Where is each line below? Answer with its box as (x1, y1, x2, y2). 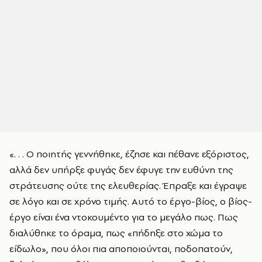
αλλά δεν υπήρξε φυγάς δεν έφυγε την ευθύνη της (9, 163, 233, 176)
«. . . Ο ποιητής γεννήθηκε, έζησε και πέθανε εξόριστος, (9, 147, 249, 160)
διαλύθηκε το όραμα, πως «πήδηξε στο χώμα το (9, 226, 223, 239)
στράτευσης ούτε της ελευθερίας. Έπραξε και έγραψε (9, 179, 247, 192)
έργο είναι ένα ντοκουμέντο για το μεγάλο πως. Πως (9, 211, 238, 223)
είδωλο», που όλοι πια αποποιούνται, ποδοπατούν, (9, 242, 233, 255)
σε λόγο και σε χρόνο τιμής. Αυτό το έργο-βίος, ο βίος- (9, 195, 252, 208)
